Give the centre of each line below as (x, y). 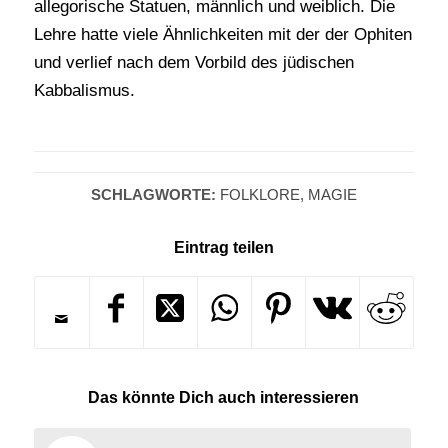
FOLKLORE (259, 195)
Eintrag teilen (223, 248)
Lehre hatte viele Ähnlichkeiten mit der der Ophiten (222, 34)
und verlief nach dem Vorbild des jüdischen (193, 62)
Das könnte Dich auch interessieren (224, 398)
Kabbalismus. (84, 90)
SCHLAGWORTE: (153, 195)
